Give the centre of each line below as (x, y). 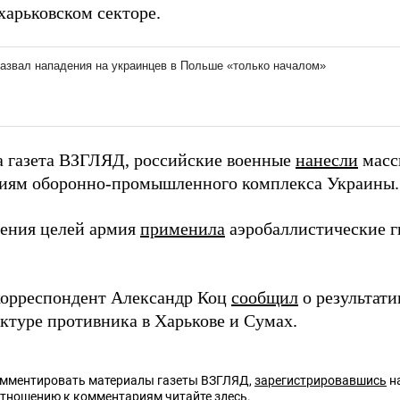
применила (183, 229)
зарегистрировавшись (321, 381)
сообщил (265, 298)
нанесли (327, 160)
